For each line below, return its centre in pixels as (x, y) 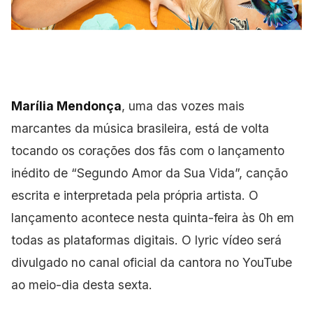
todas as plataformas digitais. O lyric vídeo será (146, 240)
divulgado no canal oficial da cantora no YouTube (152, 263)
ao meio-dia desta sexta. (82, 285)
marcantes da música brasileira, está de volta (140, 129)
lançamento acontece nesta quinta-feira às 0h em (153, 218)
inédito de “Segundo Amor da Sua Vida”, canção (150, 173)
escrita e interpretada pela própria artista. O (135, 196)
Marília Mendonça (66, 106)
